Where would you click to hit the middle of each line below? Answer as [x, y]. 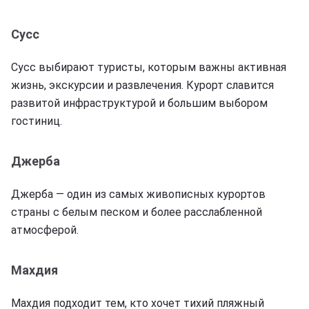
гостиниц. [37, 121]
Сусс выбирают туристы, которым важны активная [149, 67]
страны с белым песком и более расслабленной [137, 212]
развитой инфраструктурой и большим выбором [139, 103]
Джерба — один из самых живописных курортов [138, 194]
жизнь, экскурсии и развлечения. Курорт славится [142, 85]
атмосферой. [45, 230]
